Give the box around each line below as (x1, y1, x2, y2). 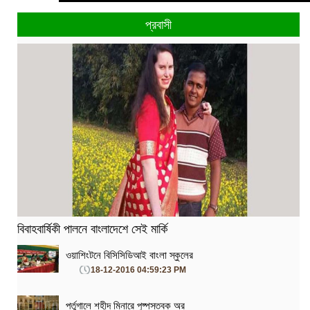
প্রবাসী (145, 16, 172, 33)
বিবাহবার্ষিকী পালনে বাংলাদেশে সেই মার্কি (17, 220, 167, 237)
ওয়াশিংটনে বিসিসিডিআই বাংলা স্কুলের (66, 249, 193, 261)
